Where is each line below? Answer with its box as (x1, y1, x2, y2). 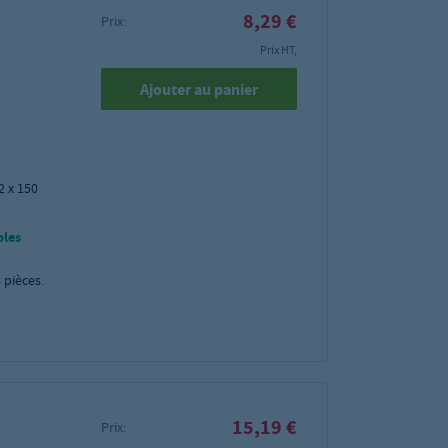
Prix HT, (259, 42, 297, 58)
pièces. (3, 271, 44, 289)
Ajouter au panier (140, 78, 259, 100)
